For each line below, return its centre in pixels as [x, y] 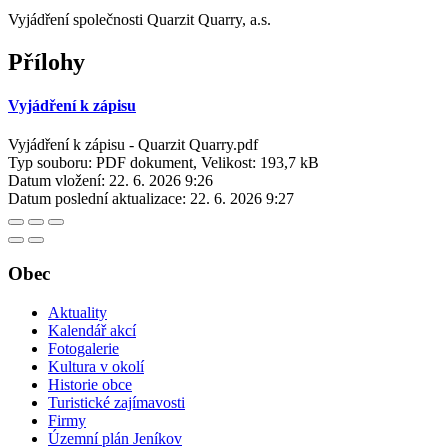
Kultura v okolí [96, 366]
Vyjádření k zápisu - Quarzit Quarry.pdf [133, 145]
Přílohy [46, 61]
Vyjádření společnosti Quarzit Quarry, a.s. [139, 19]
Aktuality [77, 312]
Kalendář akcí [92, 330]
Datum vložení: [56, 181]
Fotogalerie [83, 348]
